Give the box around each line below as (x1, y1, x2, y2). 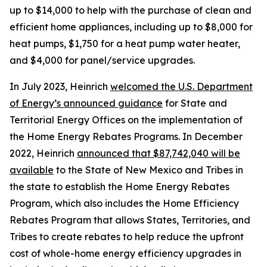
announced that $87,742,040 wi (77, 147, 221, 159)
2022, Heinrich (10, 147, 77, 159)
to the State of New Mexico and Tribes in (54, 164, 243, 176)
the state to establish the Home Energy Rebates (10, 181, 229, 193)
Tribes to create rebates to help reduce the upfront (10, 231, 244, 243)
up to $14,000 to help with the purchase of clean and (10, 4, 252, 16)
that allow (94, 214, 140, 226)
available (10, 164, 54, 176)
